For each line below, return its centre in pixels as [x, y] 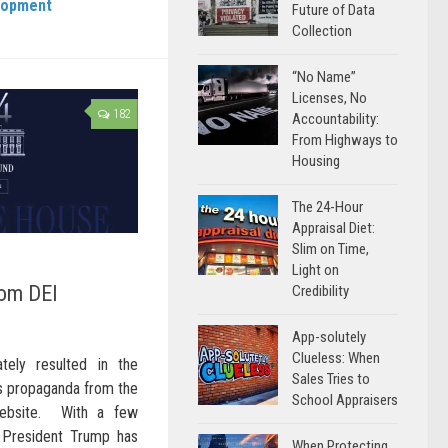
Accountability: [335, 119]
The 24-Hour [327, 207]
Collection [322, 31]
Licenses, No [329, 98]
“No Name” [324, 77]
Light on [315, 270]
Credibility [320, 291]
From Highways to [345, 140]
